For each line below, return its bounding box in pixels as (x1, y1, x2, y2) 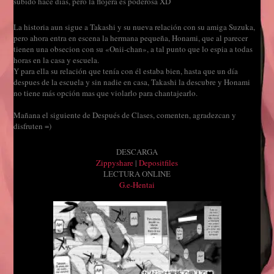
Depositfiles (139, 157, 178, 168)
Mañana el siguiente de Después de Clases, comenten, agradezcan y (13, 109, 237, 120)
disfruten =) (13, 120, 52, 131)
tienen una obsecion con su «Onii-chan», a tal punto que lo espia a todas (13, 43, 253, 54)
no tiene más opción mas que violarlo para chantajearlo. (13, 87, 198, 98)
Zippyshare (96, 157, 133, 168)
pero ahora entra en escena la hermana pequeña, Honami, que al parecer (13, 32, 248, 43)
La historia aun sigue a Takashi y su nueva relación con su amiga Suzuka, (13, 21, 256, 32)
